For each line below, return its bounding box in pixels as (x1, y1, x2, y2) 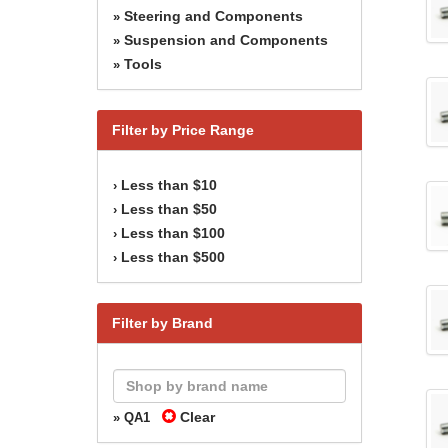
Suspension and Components (124, 31, 328, 48)
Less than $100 (121, 224, 225, 241)
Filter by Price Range (112, 121, 254, 138)
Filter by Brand (112, 314, 213, 331)
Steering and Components (124, 7, 303, 24)
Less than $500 (121, 248, 225, 265)
